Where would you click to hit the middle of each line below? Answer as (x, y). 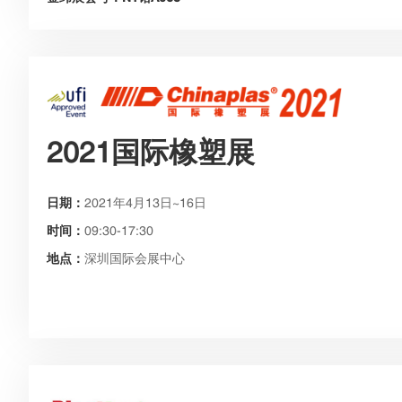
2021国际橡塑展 (151, 152)
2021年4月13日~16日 (145, 202)
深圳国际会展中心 (135, 258)
